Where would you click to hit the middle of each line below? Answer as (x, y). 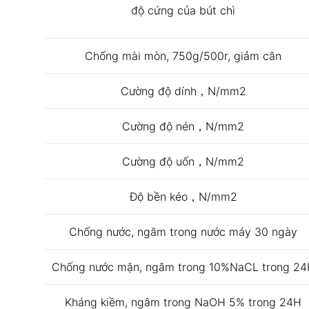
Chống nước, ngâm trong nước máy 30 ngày (183, 231)
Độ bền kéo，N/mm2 (183, 196)
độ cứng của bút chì (183, 10)
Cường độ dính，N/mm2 (183, 91)
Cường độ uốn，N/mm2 (183, 161)
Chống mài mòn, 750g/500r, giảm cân (183, 56)
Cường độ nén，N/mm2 (183, 126)
